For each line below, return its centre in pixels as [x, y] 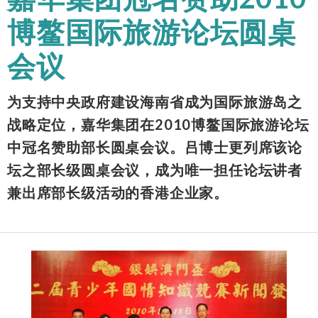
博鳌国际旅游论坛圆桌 [152, 32]
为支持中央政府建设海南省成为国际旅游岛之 [155, 101]
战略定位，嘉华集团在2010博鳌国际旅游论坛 [158, 124]
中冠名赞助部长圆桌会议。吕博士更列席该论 [155, 147]
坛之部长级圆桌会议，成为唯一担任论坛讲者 [155, 169]
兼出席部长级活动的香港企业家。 [118, 192]
